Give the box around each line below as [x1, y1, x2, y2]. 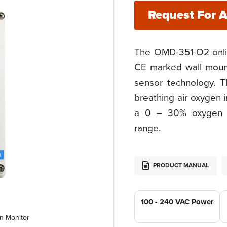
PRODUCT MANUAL [152, 162, 209, 169]
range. [134, 123, 161, 134]
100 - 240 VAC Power [140, 197, 213, 207]
